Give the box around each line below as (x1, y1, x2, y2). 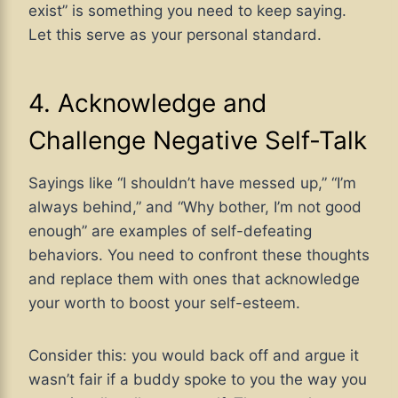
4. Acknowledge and (28, 88, 267, 119)
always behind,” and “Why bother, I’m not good (28, 198, 362, 217)
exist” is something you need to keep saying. (28, 2, 346, 20)
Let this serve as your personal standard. (28, 26, 322, 44)
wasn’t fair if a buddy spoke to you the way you (28, 370, 367, 389)
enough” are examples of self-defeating (28, 222, 312, 241)
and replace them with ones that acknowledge (28, 270, 360, 289)
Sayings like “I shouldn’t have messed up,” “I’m (28, 174, 356, 193)
